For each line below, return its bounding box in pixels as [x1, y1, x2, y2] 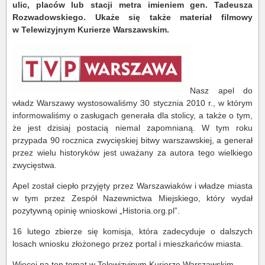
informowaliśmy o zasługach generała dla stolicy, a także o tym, [12, 111, 253, 120]
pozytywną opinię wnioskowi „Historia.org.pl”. [12, 206, 180, 215]
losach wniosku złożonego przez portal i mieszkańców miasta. [12, 239, 243, 248]
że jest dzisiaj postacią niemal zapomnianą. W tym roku [12, 123, 253, 132]
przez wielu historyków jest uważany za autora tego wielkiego [12, 148, 253, 157]
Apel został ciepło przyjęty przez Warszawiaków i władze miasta [12, 181, 253, 190]
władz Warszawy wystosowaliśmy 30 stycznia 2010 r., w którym [12, 98, 253, 108]
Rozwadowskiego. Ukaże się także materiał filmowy [12, 12, 253, 22]
